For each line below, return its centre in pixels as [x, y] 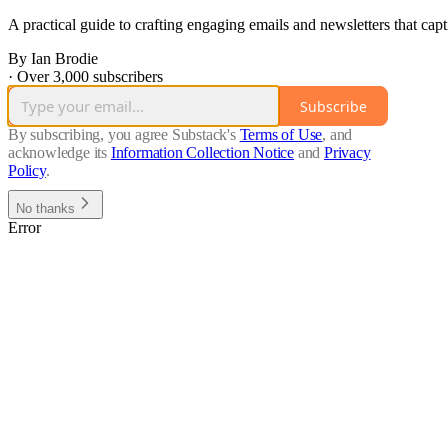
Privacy [347, 153]
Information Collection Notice [202, 153]
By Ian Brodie [53, 59]
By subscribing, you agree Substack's [122, 135]
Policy [27, 171]
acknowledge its [58, 153]
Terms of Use [281, 135]
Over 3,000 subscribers [90, 77]
